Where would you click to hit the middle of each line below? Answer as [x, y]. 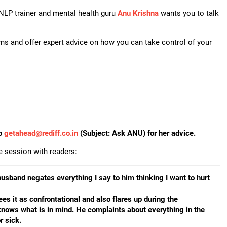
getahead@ [23, 133]
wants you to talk [189, 13]
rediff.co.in [60, 133]
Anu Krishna [138, 13]
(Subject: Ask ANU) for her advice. [137, 133]
